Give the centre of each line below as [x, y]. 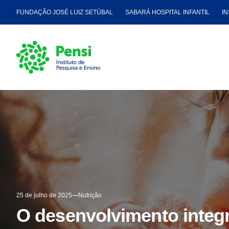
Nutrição [90, 195]
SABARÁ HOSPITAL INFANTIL [167, 12]
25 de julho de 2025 [44, 195]
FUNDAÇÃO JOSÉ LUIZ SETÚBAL [65, 12]
